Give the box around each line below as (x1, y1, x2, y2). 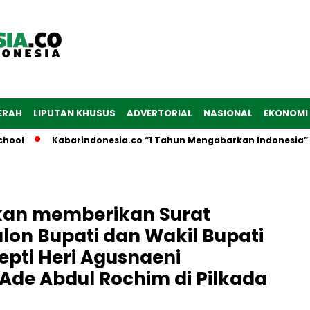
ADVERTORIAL (127, 107, 192, 120)
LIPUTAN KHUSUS (33, 107, 116, 120)
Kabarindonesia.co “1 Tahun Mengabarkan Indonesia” (37, 134, 293, 146)
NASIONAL (203, 107, 253, 120)
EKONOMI (264, 107, 308, 120)
